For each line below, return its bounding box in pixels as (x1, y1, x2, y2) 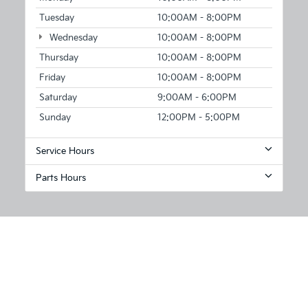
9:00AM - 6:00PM (157, 92, 236, 104)
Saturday (39, 92, 77, 104)
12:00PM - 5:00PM (157, 112, 240, 124)
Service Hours (36, 146, 94, 157)
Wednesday (46, 32, 98, 44)
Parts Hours (36, 173, 86, 184)
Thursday (39, 52, 78, 64)
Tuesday (39, 12, 74, 24)
